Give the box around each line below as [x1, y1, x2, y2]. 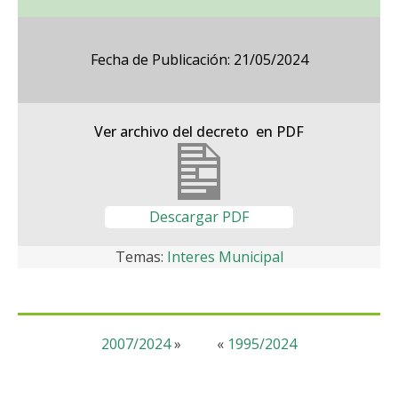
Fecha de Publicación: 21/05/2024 [90, 50, 308, 69]
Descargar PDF [149, 207, 249, 227]
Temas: [115, 247, 167, 267]
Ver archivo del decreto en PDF [94, 122, 304, 141]
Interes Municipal [166, 247, 283, 267]
